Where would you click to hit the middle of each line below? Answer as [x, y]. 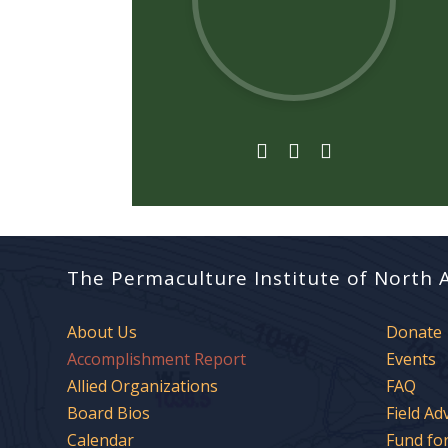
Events [411, 358]
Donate [414, 331]
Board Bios [109, 412]
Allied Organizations [143, 385]
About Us [102, 331]
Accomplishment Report [157, 358]
